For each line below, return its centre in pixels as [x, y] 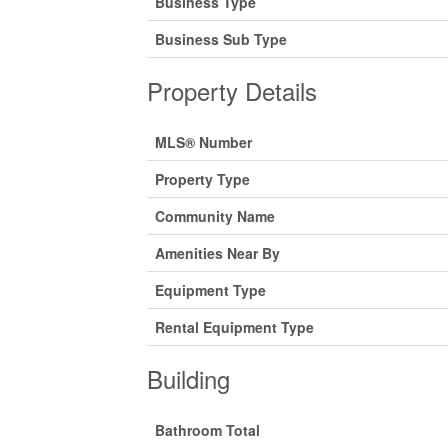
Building [188, 378]
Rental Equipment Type [234, 327]
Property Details [232, 90]
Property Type [202, 179]
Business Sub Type [221, 39]
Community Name [215, 216]
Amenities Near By [217, 253]
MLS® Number [203, 142]
